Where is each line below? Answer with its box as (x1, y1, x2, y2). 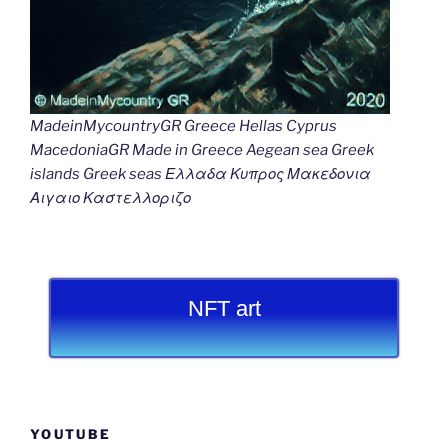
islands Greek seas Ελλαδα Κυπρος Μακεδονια (30, 165, 371, 184)
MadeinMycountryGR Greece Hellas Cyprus (30, 117, 337, 136)
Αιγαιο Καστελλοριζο (30, 189, 191, 208)
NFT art (187, 295, 261, 321)
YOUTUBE (30, 426, 112, 443)
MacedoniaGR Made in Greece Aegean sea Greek (30, 141, 374, 160)
